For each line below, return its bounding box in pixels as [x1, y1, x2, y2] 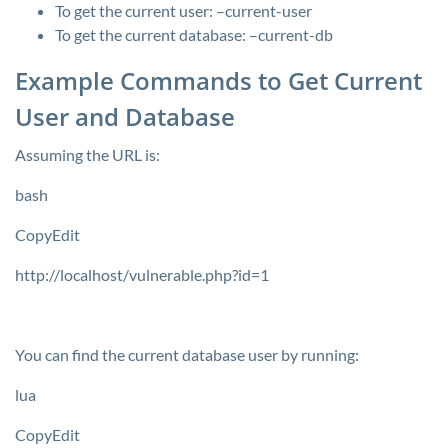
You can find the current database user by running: [15, 345, 359, 364]
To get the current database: [55, 25, 249, 44]
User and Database [15, 100, 235, 133]
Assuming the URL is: [15, 145, 160, 164]
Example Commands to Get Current [15, 64, 422, 97]
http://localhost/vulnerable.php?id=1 [15, 265, 269, 284]
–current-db [249, 25, 333, 44]
